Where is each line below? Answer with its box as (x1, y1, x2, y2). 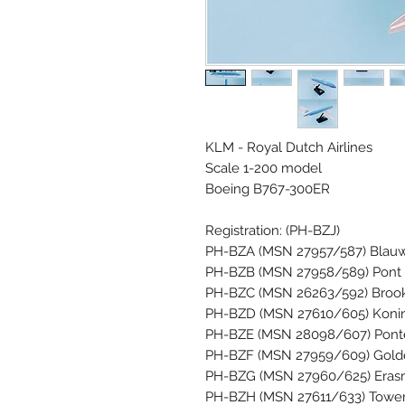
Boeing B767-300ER (205, 180, 330, 197)
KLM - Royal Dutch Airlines (205, 138, 372, 155)
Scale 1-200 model (205, 159, 322, 176)
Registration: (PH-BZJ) (205, 221, 340, 239)
